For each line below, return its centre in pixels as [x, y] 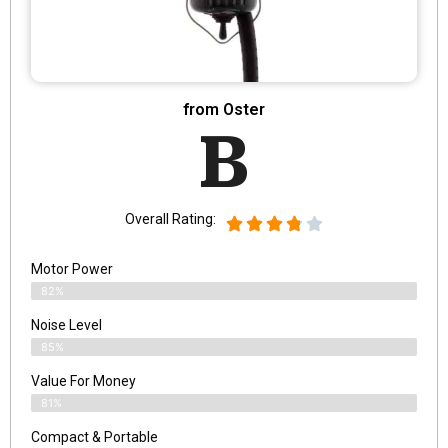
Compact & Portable [94, 437]
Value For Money [83, 381]
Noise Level [66, 325]
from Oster [224, 110]
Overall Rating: [170, 219]
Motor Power [72, 269]
